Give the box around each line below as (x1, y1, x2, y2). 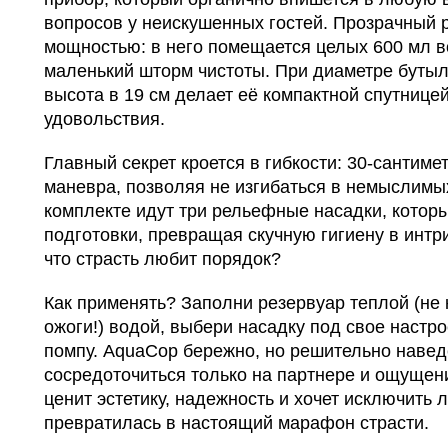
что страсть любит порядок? (44, 249, 281, 269)
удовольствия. (44, 109, 165, 129)
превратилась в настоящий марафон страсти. (44, 413, 429, 433)
